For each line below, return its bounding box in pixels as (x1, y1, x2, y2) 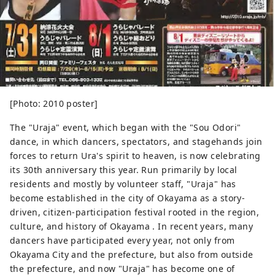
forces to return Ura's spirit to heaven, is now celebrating (10, 149, 261, 161)
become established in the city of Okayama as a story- (10, 192, 246, 204)
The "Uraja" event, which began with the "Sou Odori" (10, 121, 241, 133)
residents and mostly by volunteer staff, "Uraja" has (10, 177, 236, 190)
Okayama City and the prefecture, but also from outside (10, 248, 254, 260)
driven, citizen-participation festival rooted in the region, (10, 206, 260, 218)
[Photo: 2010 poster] (10, 97, 98, 109)
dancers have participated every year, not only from (10, 234, 235, 246)
